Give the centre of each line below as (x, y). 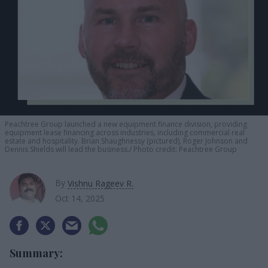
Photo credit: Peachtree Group (184, 149)
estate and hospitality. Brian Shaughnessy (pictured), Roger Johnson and (126, 141)
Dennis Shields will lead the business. (67, 149)
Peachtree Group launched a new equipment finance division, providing (126, 124)
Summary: (36, 253)
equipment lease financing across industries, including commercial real (125, 132)
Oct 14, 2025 (80, 198)
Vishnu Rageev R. (100, 183)
